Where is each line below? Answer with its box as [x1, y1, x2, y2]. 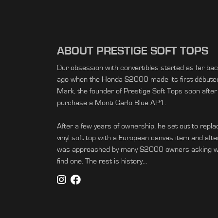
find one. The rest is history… [57, 157, 147, 165]
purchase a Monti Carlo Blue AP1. [57, 99, 166, 107]
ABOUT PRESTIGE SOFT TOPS [57, 45, 208, 57]
